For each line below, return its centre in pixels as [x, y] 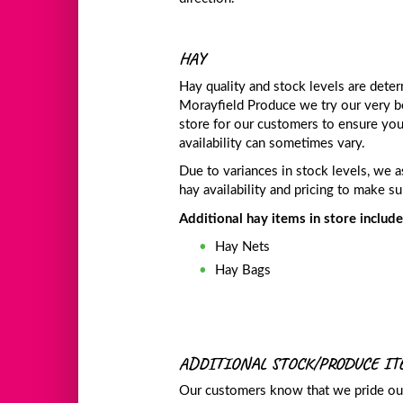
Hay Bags [243, 271]
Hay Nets [243, 247]
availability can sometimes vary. [273, 143]
